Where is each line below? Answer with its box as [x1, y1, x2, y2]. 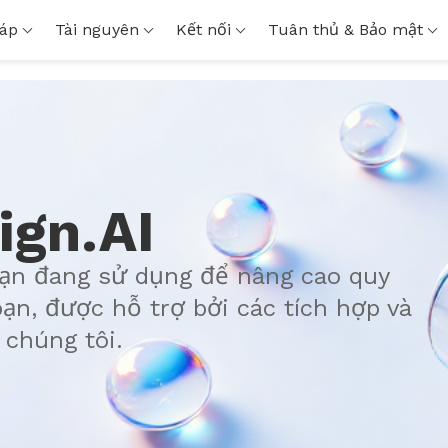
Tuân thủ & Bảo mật [267, 20, 423, 39]
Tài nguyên [54, 20, 139, 39]
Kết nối [175, 20, 231, 39]
